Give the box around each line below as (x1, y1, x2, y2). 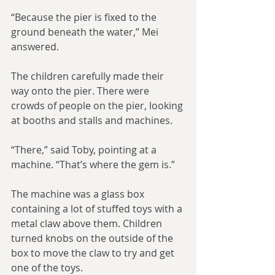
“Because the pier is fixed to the (11, 10, 159, 25)
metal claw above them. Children (11, 217, 165, 231)
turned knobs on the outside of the (11, 231, 176, 246)
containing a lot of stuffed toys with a (11, 202, 185, 216)
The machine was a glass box (11, 187, 147, 201)
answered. (11, 40, 59, 54)
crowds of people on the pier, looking (11, 99, 185, 113)
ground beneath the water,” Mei (11, 25, 161, 39)
